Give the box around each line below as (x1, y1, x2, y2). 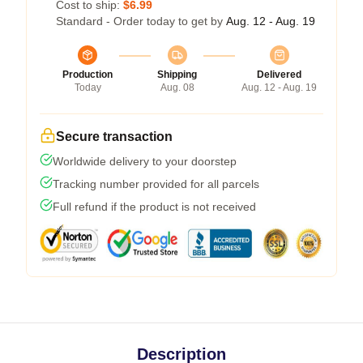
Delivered (257, 69, 301, 80)
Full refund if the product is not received (53, 200, 256, 213)
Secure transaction (56, 130, 173, 143)
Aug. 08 (160, 82, 194, 93)
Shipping (157, 69, 197, 80)
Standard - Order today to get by (56, 15, 226, 28)
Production (62, 69, 113, 80)
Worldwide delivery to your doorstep (53, 155, 237, 168)
